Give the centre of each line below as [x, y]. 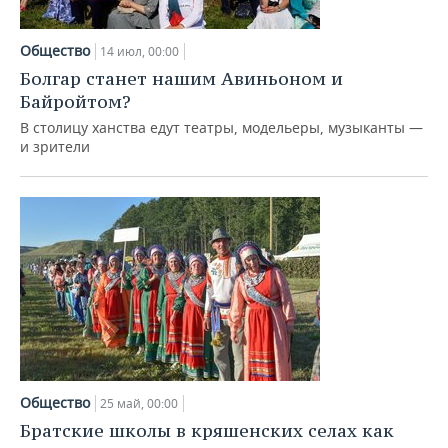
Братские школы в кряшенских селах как [207, 430]
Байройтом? [75, 101]
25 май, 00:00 [139, 403]
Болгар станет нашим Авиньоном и [181, 78]
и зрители [55, 146]
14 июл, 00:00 [139, 51]
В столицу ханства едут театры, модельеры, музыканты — [221, 127]
